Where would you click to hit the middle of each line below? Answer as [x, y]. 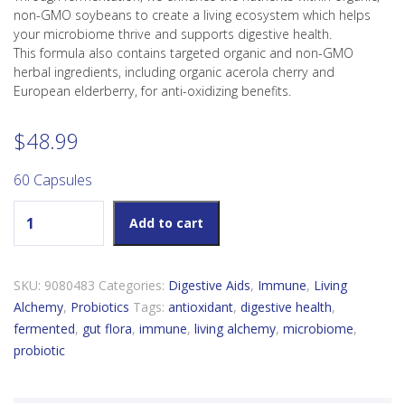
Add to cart [166, 223]
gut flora [107, 329]
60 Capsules [53, 180]
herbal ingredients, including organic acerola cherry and [174, 71]
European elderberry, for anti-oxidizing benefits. [152, 90]
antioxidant [201, 307]
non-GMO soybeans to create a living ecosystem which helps [192, 14]
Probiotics [100, 307]
